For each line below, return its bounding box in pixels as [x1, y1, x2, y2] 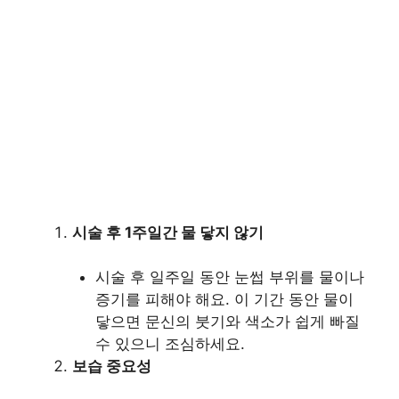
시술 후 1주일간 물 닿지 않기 [72, 223, 264, 241]
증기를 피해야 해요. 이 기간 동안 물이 [94, 290, 354, 308]
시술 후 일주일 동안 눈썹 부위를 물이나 [94, 268, 364, 286]
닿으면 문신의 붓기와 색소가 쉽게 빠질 [94, 313, 360, 330]
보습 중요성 [72, 357, 151, 375]
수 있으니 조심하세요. [94, 335, 245, 353]
